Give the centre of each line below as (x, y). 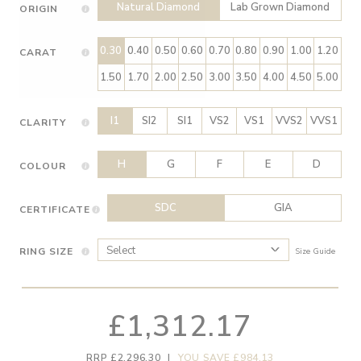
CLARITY (43, 122)
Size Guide (315, 251)
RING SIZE (46, 251)
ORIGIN (39, 9)
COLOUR (43, 166)
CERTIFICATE (54, 210)
